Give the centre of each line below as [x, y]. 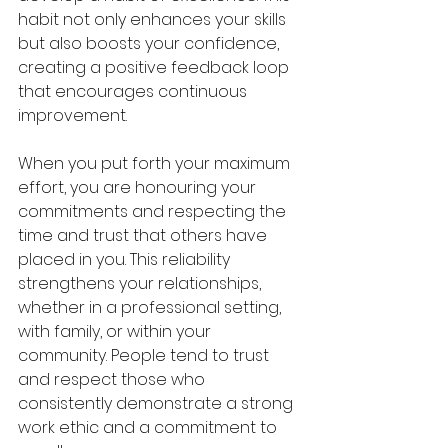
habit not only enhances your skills [154, 20]
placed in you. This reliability [126, 260]
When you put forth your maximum [156, 164]
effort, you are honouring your [139, 188]
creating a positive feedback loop [155, 68]
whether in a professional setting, [151, 308]
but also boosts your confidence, [150, 44]
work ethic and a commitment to [149, 428]
